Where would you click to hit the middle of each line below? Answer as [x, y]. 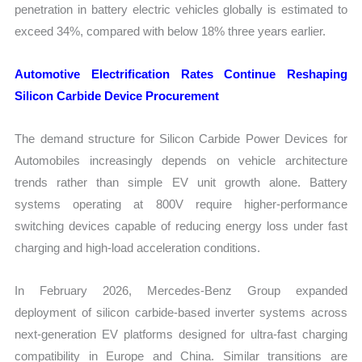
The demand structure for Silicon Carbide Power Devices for [181, 139]
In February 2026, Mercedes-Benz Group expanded [181, 291]
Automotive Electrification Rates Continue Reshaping [181, 74]
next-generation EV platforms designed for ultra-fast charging [181, 335]
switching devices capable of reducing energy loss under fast [181, 226]
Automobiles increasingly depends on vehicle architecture [181, 161]
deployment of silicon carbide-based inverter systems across [181, 313]
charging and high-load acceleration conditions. [138, 248]
